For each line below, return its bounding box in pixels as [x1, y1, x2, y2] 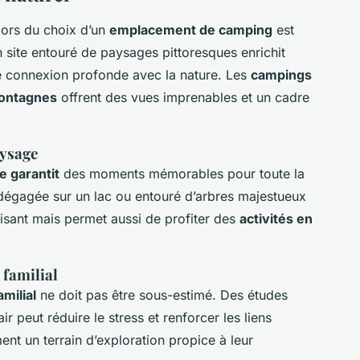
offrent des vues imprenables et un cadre [57, 88, 309, 105]
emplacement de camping [109, 21, 272, 38]
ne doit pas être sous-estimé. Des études [36, 286, 288, 303]
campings [251, 66, 312, 83]
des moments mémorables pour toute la [59, 165, 305, 182]
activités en [239, 210, 313, 227]
